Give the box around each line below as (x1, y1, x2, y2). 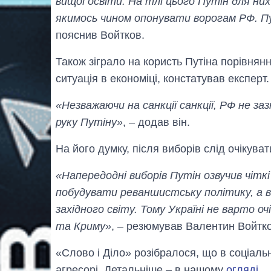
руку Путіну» (56, 116, 123, 128)
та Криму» (56, 220, 111, 232)
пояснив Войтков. (56, 28, 145, 41)
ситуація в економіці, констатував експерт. (56, 72, 269, 85)
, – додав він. (123, 116, 190, 128)
